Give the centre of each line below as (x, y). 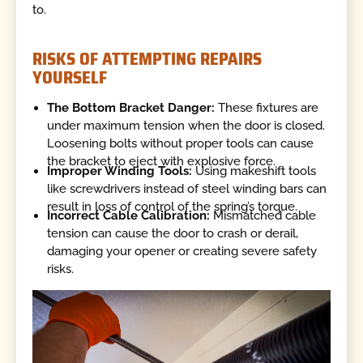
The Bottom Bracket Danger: (131, 108)
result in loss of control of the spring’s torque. (173, 206)
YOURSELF (70, 77)
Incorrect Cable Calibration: (130, 215)
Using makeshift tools (254, 171)
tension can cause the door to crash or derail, (173, 233)
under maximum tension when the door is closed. (186, 126)
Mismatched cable (265, 215)
